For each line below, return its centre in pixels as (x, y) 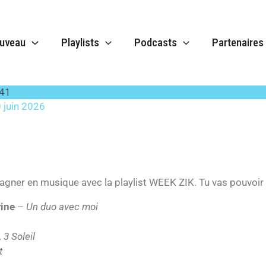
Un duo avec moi (62, 207)
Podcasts (156, 42)
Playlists (80, 42)
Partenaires (238, 42)
